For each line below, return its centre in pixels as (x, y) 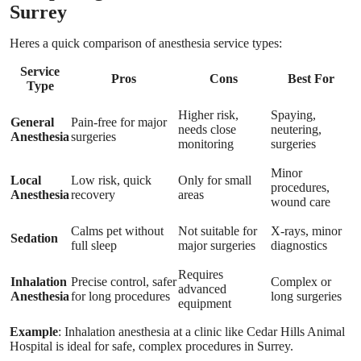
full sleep (94, 245)
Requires (201, 274)
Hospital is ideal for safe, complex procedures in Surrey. (151, 346)
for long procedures (120, 296)
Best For (311, 78)
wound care (301, 201)
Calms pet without (117, 230)
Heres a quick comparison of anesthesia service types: (146, 43)
